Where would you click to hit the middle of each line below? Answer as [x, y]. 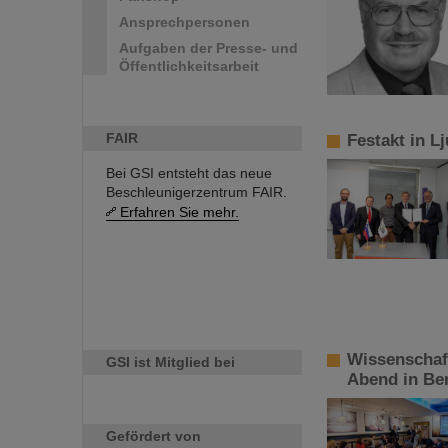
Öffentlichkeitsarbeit [189, 66]
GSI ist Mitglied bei [170, 362]
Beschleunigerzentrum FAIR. [196, 192]
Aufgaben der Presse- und [208, 48]
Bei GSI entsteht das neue [189, 173]
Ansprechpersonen [184, 22]
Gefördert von [153, 436]
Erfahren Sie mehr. [179, 212]
